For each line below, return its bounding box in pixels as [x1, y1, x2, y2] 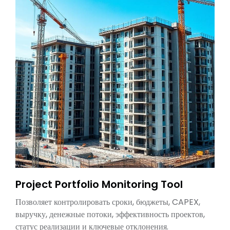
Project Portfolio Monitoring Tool [15, 177, 183, 191]
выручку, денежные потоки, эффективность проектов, [15, 208, 205, 220]
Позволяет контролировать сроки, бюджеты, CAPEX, [15, 196, 200, 208]
